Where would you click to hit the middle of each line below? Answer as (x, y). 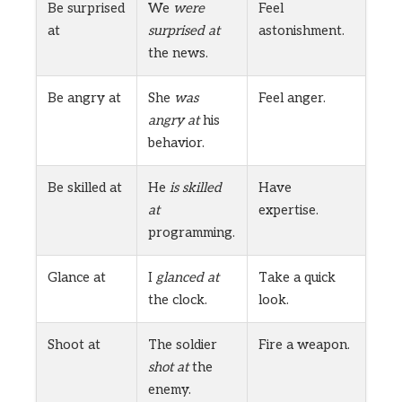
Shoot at (74, 345)
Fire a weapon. (304, 345)
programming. (192, 233)
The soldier (183, 345)
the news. (178, 53)
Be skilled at (85, 188)
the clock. (178, 300)
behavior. (176, 143)
